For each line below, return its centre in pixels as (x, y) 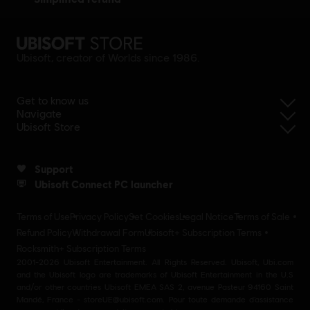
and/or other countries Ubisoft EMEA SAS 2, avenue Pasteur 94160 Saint (155, 288)
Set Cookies (154, 217)
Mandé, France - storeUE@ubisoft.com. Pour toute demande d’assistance (155, 300)
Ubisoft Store (48, 127)
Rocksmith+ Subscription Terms (81, 249)
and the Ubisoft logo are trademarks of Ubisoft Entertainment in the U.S (155, 275)
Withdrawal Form (108, 233)
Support (54, 169)
